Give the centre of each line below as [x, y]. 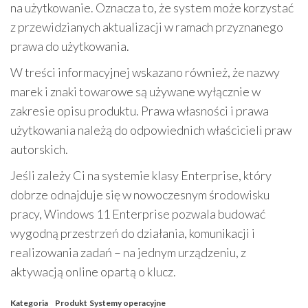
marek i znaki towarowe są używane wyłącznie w [135, 91]
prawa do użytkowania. [70, 46]
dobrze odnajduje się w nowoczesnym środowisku [140, 195]
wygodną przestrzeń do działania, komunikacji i [133, 233]
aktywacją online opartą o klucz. [93, 272]
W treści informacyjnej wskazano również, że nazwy [145, 72]
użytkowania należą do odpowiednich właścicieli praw [151, 130]
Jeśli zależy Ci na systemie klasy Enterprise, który [141, 175]
